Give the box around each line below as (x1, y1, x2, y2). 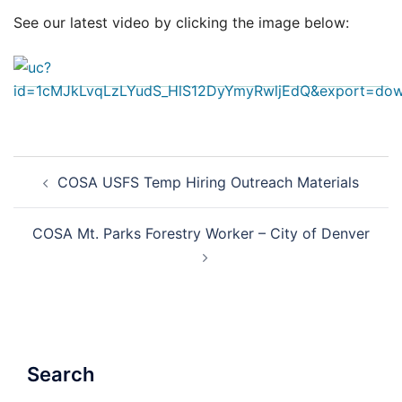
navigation (13, 179, 123, 205)
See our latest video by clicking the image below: (13, 13, 349, 31)
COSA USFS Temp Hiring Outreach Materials (57, 172, 359, 191)
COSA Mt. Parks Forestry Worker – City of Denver (32, 223, 370, 242)
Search (27, 362, 94, 386)
